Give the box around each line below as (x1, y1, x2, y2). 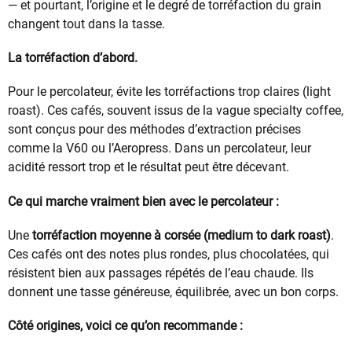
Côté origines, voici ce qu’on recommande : (8, 318, 243, 334)
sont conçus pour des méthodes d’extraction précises (8, 122, 301, 137)
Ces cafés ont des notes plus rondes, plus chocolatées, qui (8, 246, 329, 262)
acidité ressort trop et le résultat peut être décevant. (8, 159, 289, 175)
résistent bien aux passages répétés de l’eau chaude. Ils (8, 265, 313, 280)
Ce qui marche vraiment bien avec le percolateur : (8, 193, 279, 209)
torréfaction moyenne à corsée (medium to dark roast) (32, 227, 331, 243)
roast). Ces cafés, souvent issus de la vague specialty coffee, (8, 103, 343, 119)
